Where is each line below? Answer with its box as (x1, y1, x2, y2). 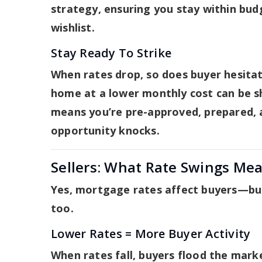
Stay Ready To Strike (51, 44, 171, 61)
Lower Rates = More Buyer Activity (51, 225, 251, 242)
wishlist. (51, 20, 95, 35)
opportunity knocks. (51, 123, 160, 137)
